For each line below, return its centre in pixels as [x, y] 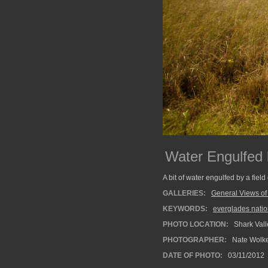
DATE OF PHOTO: [193, 255]
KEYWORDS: [185, 209]
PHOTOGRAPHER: [195, 240]
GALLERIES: [184, 193]
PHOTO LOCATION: [196, 224]
